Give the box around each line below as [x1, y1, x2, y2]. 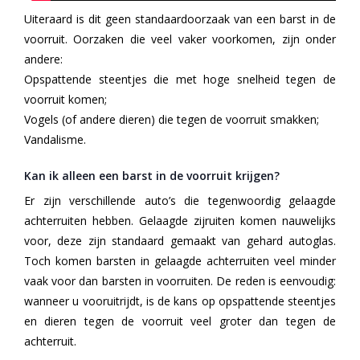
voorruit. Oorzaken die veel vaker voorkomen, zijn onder [24, 31, 336, 47]
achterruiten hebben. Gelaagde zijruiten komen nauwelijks [24, 213, 336, 229]
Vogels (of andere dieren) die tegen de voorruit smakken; [24, 112, 319, 128]
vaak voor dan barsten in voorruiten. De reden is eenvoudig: [24, 273, 336, 289]
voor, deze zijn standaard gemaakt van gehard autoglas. [24, 233, 336, 249]
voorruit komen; [24, 92, 107, 108]
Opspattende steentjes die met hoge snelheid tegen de [24, 72, 336, 88]
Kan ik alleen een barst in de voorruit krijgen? [24, 168, 280, 184]
